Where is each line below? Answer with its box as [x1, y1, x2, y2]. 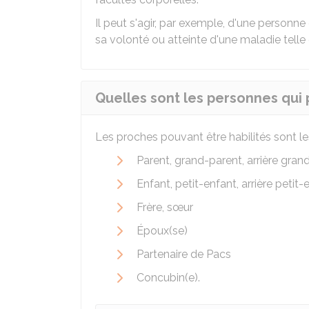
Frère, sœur [137, 201, 193, 214]
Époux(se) [137, 224, 188, 237]
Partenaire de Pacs [137, 248, 231, 261]
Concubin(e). [137, 271, 200, 284]
